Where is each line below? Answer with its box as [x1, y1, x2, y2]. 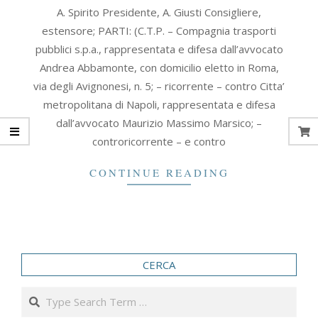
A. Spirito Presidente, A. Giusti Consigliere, [57, 5, 261, 19]
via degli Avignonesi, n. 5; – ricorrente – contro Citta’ [33, 79, 285, 93]
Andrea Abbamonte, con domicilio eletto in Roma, [39, 60, 279, 75]
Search [21, 287, 57, 301]
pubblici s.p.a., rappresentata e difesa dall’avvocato [35, 42, 283, 56]
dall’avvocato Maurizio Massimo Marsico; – [56, 116, 262, 130]
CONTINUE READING [89, 165, 229, 180]
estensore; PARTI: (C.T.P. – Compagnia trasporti [42, 23, 276, 38]
